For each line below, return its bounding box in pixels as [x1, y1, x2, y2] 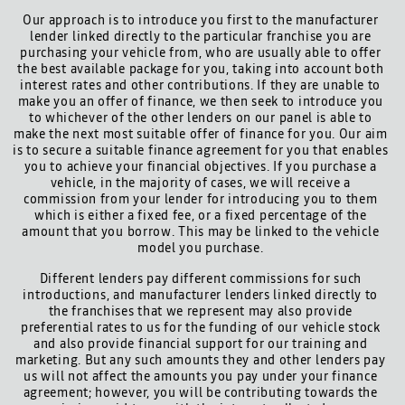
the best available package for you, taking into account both [17, 60, 384, 79]
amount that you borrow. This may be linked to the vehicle [22, 222, 380, 241]
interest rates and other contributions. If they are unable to [20, 76, 381, 95]
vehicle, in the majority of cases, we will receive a [50, 174, 351, 193]
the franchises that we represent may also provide [48, 302, 353, 321]
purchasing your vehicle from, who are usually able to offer [20, 43, 381, 62]
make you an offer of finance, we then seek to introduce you [17, 92, 383, 111]
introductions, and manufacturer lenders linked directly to [23, 286, 379, 305]
